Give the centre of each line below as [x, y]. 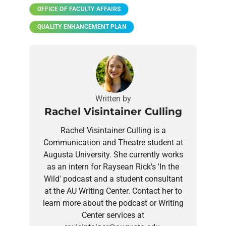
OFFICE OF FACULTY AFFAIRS [79, 9]
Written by [113, 99]
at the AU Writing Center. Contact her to [113, 191]
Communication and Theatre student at [113, 143]
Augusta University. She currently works [113, 155]
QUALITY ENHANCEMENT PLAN [82, 27]
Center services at [113, 215]
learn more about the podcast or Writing [113, 203]
